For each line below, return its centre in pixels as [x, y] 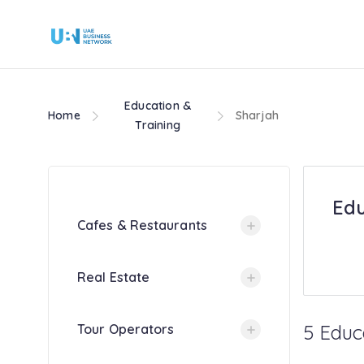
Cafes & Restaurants [142, 225]
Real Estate [114, 277]
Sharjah [257, 115]
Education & [158, 106]
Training [158, 125]
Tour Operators [126, 329]
